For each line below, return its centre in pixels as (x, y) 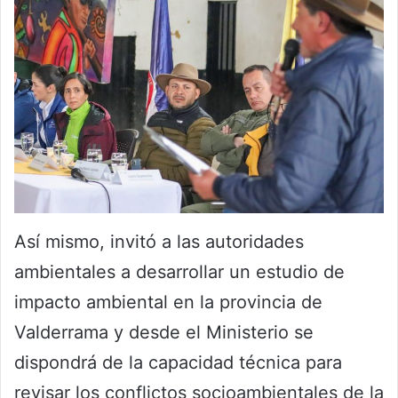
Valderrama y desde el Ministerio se (164, 332)
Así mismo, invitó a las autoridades (159, 241)
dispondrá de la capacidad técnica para (178, 362)
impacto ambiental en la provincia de (168, 302)
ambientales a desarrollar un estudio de (179, 271)
